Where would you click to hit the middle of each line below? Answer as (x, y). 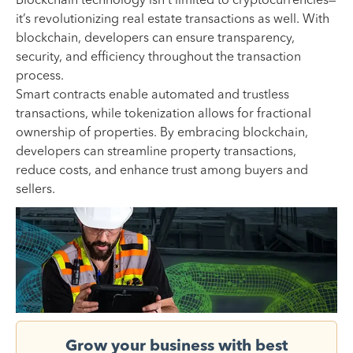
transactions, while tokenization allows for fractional (163, 114)
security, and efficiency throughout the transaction (158, 57)
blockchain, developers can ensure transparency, (155, 38)
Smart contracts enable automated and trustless (152, 95)
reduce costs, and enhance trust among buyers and (162, 171)
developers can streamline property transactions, (156, 152)
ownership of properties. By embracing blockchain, (162, 133)
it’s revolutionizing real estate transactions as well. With (173, 19)
